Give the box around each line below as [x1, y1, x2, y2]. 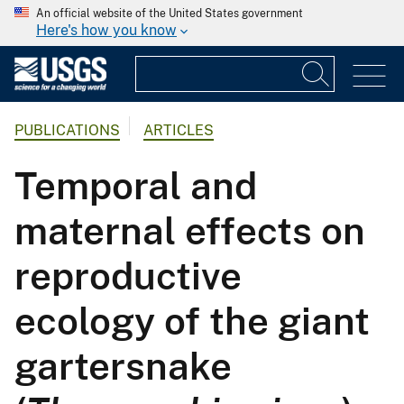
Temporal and [14, 163, 257, 208]
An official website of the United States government [36, 7, 303, 20]
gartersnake [14, 344, 232, 389]
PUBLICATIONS [14, 122, 120, 140]
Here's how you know [36, 22, 177, 39]
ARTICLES [143, 122, 214, 140]
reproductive [14, 253, 242, 298]
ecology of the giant [14, 298, 370, 344]
